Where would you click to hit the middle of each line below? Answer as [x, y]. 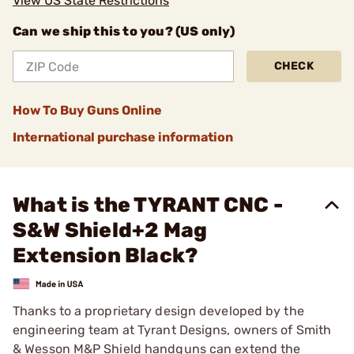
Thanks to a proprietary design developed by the [158, 311]
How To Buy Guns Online [87, 110]
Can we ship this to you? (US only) [124, 31]
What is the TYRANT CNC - [148, 205]
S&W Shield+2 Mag [110, 230]
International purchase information [123, 137]
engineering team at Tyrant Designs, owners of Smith [172, 330]
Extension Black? [105, 256]
